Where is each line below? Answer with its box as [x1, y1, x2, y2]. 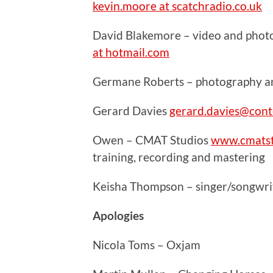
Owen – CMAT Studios [93, 133, 211, 147]
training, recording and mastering [93, 150, 265, 165]
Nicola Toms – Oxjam [93, 238, 200, 252]
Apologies [93, 208, 144, 223]
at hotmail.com [93, 45, 169, 60]
